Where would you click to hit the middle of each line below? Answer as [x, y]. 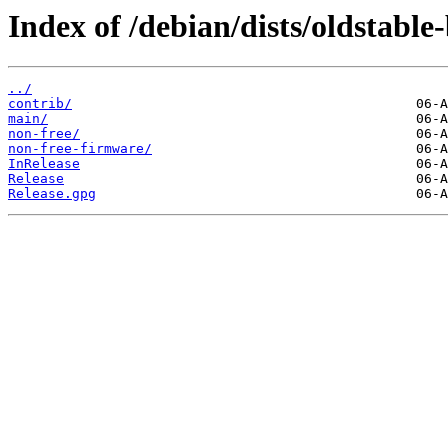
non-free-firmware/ [80, 149]
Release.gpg [52, 194]
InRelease [44, 164]
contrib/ [40, 104]
